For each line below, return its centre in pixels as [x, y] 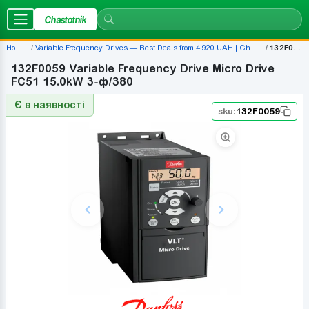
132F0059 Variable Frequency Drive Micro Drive [142, 68]
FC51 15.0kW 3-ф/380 [72, 81]
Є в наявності [49, 105]
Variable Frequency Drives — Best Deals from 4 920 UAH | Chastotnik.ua [142, 48]
